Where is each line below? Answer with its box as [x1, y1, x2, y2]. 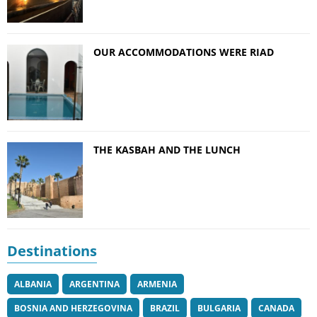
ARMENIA [137, 278, 177, 291]
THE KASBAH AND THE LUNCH [93, 143, 241, 157]
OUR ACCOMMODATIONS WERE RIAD [93, 45, 274, 59]
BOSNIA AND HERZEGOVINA [14, 302, 132, 315]
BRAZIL [150, 302, 180, 315]
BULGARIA [197, 302, 241, 315]
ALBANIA [14, 278, 52, 291]
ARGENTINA [69, 278, 120, 291]
